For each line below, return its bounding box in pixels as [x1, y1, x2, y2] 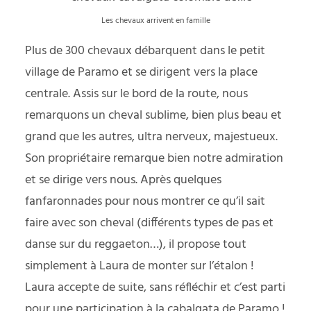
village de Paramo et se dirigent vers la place [25, 62, 258, 83]
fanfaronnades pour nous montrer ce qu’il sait [25, 192, 265, 212]
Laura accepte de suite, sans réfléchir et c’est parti [25, 278, 285, 298]
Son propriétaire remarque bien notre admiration [25, 149, 283, 169]
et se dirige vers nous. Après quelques [25, 170, 221, 190]
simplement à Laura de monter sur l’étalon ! [25, 256, 254, 276]
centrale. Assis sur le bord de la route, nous [25, 84, 248, 104]
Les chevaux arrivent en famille [101, 14, 210, 28]
